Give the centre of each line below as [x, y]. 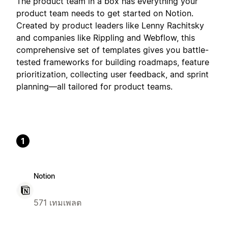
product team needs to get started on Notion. [105, 13]
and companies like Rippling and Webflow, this [106, 37]
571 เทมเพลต [58, 202]
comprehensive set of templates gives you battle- [112, 50]
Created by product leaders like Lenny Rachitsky [110, 25]
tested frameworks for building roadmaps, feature [113, 62]
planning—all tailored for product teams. [94, 86]
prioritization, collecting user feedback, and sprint [112, 74]
